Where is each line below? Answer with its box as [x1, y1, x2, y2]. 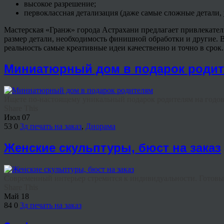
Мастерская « [4, 25, 49, 34]
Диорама [85, 122, 115, 131]
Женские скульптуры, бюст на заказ [4, 141, 221, 155]
